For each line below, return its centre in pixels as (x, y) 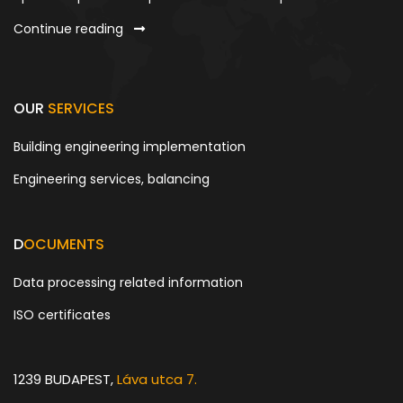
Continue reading (70, 29)
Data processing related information (128, 283)
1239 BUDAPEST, (65, 380)
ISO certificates (62, 315)
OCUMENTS (64, 245)
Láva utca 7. (157, 380)
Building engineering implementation (130, 147)
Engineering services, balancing (112, 179)
